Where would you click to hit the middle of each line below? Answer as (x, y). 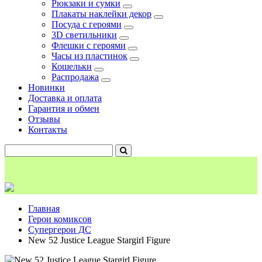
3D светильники (84, 35)
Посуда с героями (87, 24)
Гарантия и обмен (64, 108)
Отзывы (44, 119)
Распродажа (75, 77)
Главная (44, 208)
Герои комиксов (60, 219)
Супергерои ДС (60, 229)
